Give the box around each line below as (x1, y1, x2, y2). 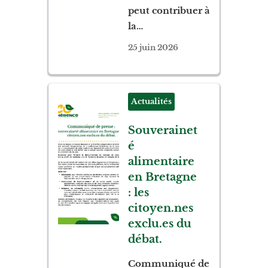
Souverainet (127, 123, 197, 137)
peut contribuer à (127, 4, 210, 16)
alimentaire (127, 154, 194, 168)
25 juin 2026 (127, 42, 178, 53)
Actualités (130, 96, 172, 106)
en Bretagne (127, 170, 197, 184)
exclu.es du (127, 217, 191, 230)
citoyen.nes (127, 201, 193, 215)
